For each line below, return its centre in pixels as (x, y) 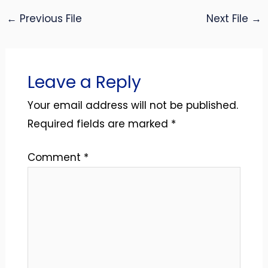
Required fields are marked (99, 124)
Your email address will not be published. (133, 105)
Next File (229, 19)
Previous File (50, 19)
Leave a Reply (84, 82)
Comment (55, 157)
